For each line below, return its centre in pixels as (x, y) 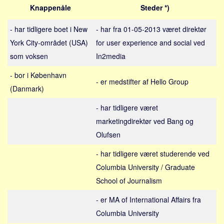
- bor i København (38, 75)
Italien (20, 51)
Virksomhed (28, 164)
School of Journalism (129, 180)
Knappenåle (50, 7)
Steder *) (155, 7)
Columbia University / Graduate (145, 167)
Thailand (23, 35)
